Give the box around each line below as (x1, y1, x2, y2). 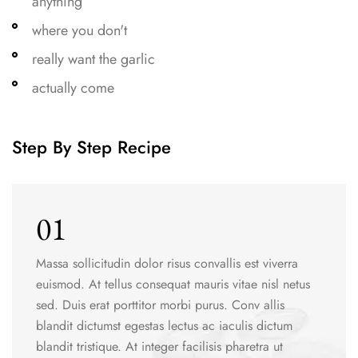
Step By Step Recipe (12, 134, 171, 161)
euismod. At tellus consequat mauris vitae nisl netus (36, 275, 310, 294)
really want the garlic (32, 49, 155, 70)
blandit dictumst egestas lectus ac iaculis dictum (36, 316, 292, 336)
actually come (32, 78, 114, 99)
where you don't (32, 20, 127, 42)
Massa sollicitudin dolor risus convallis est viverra (36, 254, 298, 273)
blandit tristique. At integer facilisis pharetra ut (36, 337, 283, 356)
